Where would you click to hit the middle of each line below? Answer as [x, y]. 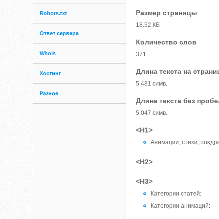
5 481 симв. [152, 84]
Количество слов [166, 42]
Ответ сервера [59, 33]
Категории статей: [176, 194]
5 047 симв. [152, 113]
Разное [49, 93]
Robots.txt [54, 13]
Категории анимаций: [181, 206]
